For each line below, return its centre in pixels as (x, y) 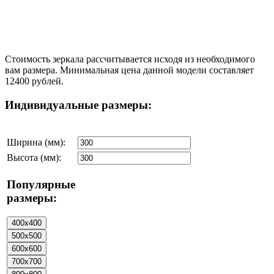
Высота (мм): (34, 157)
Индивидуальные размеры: (78, 105)
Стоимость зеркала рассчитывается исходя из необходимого (130, 59)
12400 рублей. (34, 81)
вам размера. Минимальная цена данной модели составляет (129, 70)
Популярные (41, 185)
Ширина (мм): (36, 142)
